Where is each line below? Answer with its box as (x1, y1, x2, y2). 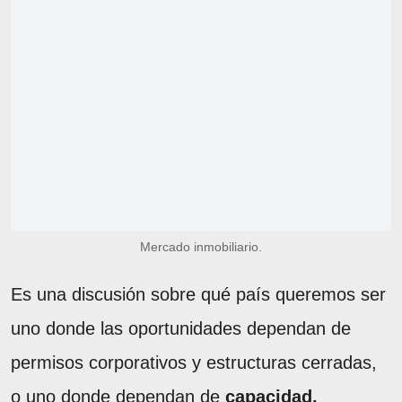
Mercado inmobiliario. (140, 240, 262, 255)
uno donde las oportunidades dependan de (11, 319, 351, 339)
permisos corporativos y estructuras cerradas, (11, 353, 377, 373)
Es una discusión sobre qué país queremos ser (11, 284, 386, 305)
